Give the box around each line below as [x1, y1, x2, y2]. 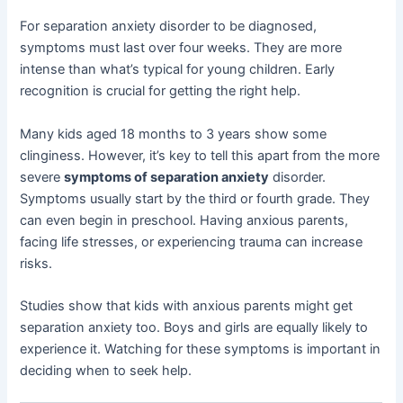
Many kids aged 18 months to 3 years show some [20, 125, 327, 142]
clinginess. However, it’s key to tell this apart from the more [20, 147, 381, 164]
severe [20, 168, 65, 185]
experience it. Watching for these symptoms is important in [20, 341, 381, 358]
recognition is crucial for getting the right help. [20, 83, 301, 100]
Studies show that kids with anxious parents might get [20, 298, 354, 315]
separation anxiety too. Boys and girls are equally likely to [20, 319, 369, 336]
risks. [20, 255, 53, 272]
